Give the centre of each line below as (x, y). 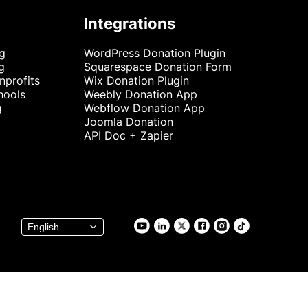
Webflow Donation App (144, 108)
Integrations (129, 23)
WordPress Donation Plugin (154, 53)
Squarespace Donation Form (157, 67)
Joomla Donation (128, 122)
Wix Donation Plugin (136, 80)
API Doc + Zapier (128, 135)
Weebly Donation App (140, 94)
